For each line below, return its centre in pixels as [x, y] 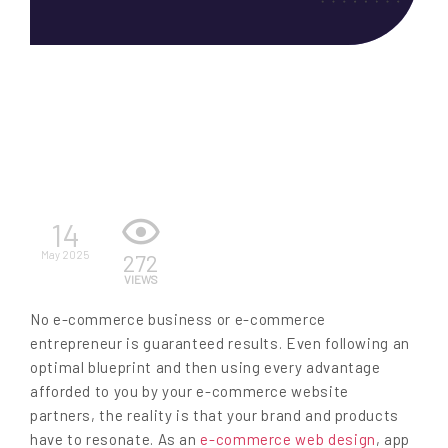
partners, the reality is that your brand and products [214, 415]
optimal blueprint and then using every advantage [205, 367]
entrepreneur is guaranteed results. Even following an [220, 343]
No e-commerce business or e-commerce [178, 319]
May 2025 [65, 254]
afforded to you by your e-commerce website [189, 391]
